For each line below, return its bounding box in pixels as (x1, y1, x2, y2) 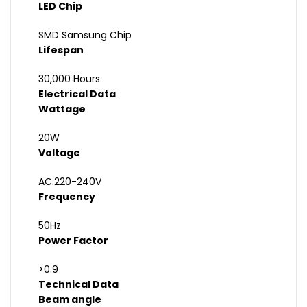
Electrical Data (38, 87, 116, 101)
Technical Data (38, 278, 119, 292)
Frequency (38, 190, 95, 204)
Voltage (38, 146, 80, 160)
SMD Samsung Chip (38, 28, 132, 42)
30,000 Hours (38, 72, 100, 86)
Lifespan (38, 43, 84, 58)
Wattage (38, 102, 86, 116)
